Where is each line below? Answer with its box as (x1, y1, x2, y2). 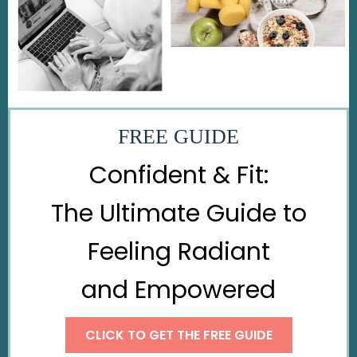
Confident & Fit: (88, 158, 269, 192)
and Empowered (81, 273, 276, 307)
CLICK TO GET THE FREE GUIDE (84, 325, 273, 344)
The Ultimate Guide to (50, 196, 307, 230)
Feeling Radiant (87, 234, 270, 269)
